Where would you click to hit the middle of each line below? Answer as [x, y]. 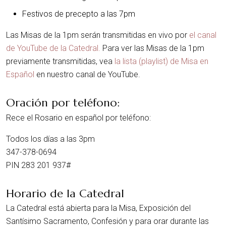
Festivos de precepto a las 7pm [79, 14]
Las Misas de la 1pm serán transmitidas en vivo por [98, 35]
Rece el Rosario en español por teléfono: [78, 118]
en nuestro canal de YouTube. [88, 75]
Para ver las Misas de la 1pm [153, 48]
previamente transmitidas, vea [59, 62]
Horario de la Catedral [65, 193]
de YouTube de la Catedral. [54, 48]
